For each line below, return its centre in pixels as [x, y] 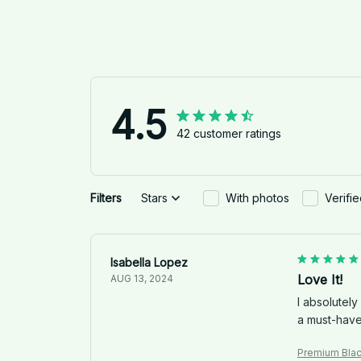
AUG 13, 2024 [142, 278]
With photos [257, 198]
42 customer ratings [229, 134]
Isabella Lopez [149, 262]
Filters [106, 198]
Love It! [320, 279]
